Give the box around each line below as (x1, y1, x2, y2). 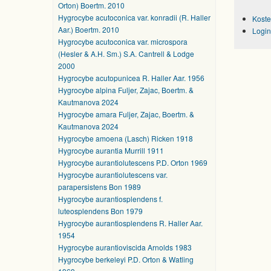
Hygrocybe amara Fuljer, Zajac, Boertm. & (58, 109, 194, 119)
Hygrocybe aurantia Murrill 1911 (58, 145, 164, 155)
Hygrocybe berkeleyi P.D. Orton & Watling (58, 254, 194, 264)
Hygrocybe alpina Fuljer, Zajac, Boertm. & (58, 85, 194, 95)
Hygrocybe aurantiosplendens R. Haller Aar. (58, 218, 203, 228)
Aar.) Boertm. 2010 (58, 24, 119, 34)
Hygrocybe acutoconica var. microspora (58, 36, 188, 47)
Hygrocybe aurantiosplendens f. (58, 194, 163, 204)
